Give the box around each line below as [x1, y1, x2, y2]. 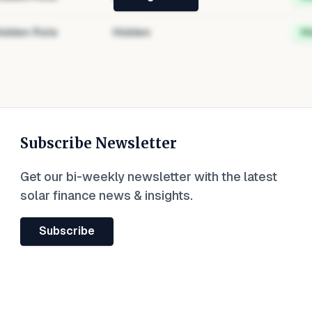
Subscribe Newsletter [19, 134, 177, 153]
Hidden [113, 26, 150, 39]
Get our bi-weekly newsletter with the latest [19, 169, 277, 184]
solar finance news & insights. [19, 188, 193, 203]
